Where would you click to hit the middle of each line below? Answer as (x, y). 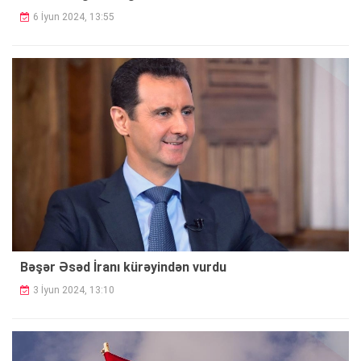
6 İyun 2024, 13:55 (74, 17)
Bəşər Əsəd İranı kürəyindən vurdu (123, 268)
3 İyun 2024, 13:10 (74, 290)
